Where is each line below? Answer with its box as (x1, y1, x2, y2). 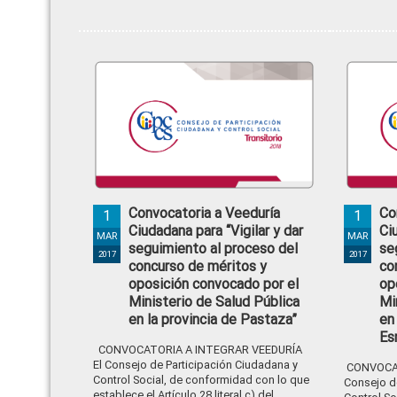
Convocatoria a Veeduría (128, 205, 280, 222)
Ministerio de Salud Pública (128, 293, 300, 310)
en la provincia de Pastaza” (128, 311, 297, 328)
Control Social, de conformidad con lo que (93, 373, 309, 386)
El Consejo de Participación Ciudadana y (93, 358, 298, 371)
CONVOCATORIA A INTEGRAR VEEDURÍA (93, 343, 307, 356)
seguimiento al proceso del (128, 240, 298, 257)
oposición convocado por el (128, 276, 299, 292)
